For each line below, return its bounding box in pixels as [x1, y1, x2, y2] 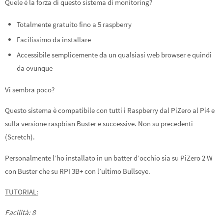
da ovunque [17, 63, 53, 73]
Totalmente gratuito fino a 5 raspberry [17, 19, 132, 29]
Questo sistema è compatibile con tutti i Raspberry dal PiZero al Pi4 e [5, 106, 215, 115]
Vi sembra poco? [5, 84, 55, 94]
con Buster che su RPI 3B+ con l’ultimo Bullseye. [5, 166, 150, 176]
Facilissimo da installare [17, 34, 91, 44]
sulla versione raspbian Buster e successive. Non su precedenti [5, 119, 193, 129]
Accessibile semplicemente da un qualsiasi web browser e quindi [17, 50, 212, 59]
